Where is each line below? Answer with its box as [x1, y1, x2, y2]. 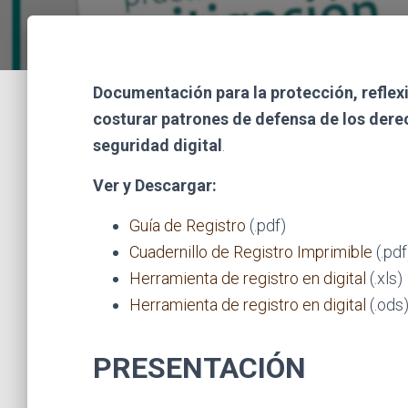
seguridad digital [93, 136, 222, 155]
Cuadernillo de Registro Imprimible [129, 242, 372, 261]
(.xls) [366, 269, 403, 288]
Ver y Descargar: [93, 176, 217, 195]
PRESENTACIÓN [93, 351, 306, 385]
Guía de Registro [129, 216, 246, 235]
